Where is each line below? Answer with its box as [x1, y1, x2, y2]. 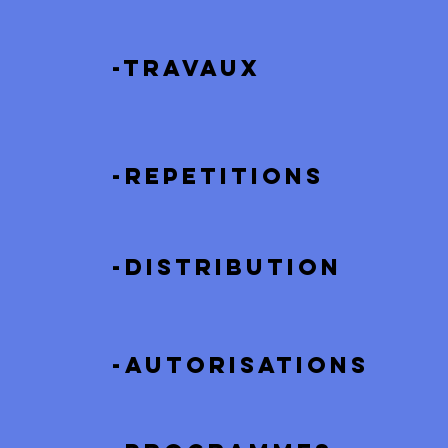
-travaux [112, 54, 261, 82]
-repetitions [112, 162, 324, 190]
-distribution [112, 253, 342, 281]
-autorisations [112, 351, 369, 379]
